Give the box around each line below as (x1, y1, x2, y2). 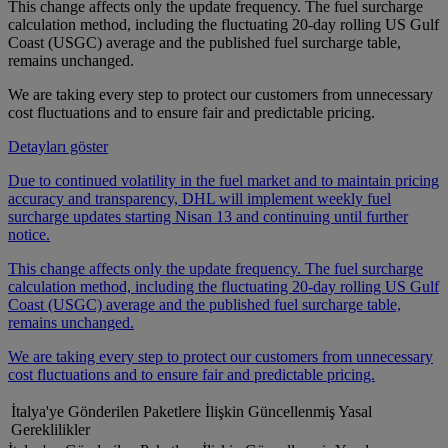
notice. (8, 226, 50, 244)
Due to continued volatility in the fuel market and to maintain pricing (8, 172, 439, 190)
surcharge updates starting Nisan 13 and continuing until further (8, 208, 408, 226)
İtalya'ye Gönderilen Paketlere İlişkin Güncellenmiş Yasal (11, 403, 372, 421)
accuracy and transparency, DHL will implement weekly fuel (8, 190, 391, 208)
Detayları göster (8, 138, 108, 156)
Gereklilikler (11, 421, 90, 439)
